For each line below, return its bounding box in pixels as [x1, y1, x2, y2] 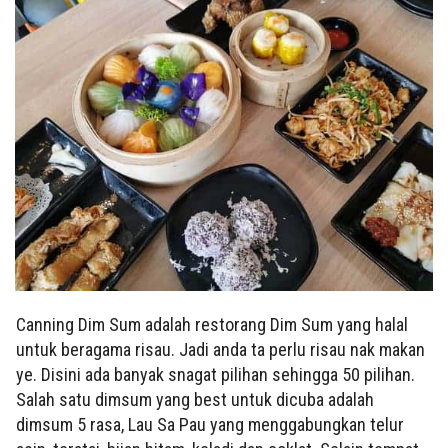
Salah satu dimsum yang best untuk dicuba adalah [16, 388, 374, 410]
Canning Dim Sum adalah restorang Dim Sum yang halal [16, 313, 408, 335]
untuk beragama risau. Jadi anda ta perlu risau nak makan [16, 338, 425, 360]
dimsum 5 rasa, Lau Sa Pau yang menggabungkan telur [16, 413, 404, 435]
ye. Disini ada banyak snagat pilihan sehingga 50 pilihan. [16, 363, 415, 385]
